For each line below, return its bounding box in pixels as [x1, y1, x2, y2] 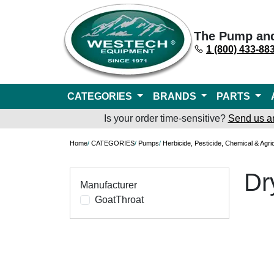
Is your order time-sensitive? [103, 113, 228, 124]
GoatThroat [95, 194, 144, 205]
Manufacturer [80, 180, 137, 190]
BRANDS [152, 91, 199, 102]
